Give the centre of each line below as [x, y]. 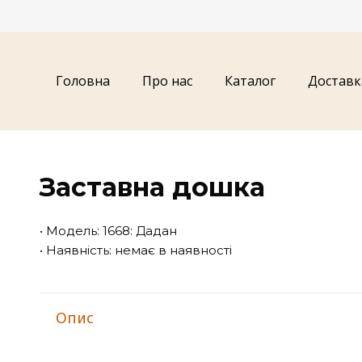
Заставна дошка [153, 187]
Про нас [167, 81]
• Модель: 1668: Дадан [109, 231]
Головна [83, 81]
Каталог [250, 81]
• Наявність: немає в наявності [136, 250]
